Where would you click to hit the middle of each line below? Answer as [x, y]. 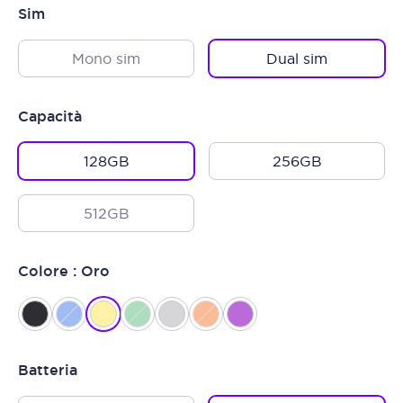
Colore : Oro [64, 271]
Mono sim [106, 58]
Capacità [50, 116]
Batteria [48, 370]
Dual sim [297, 58]
